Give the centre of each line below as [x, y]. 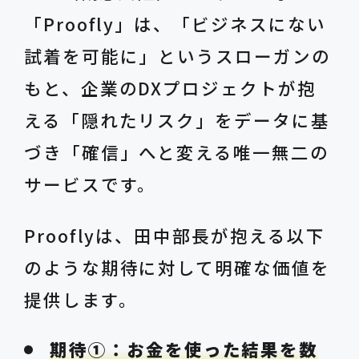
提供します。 [81, 300]
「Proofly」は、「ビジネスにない [175, 24]
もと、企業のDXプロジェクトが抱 [170, 88]
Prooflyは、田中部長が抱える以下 [174, 236]
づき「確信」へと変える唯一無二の [176, 152]
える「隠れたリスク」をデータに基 [177, 120]
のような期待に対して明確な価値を [177, 268]
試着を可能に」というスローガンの [177, 56]
